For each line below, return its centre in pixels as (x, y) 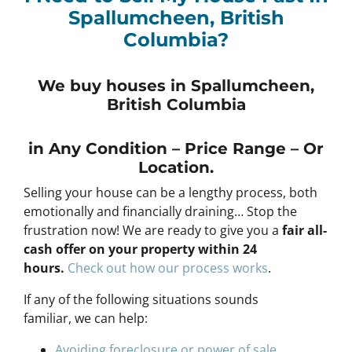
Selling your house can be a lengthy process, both (170, 192)
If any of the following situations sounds (141, 299)
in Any (55, 148)
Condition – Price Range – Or (202, 148)
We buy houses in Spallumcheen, (176, 85)
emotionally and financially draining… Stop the (160, 211)
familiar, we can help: (86, 318)
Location (174, 167)
